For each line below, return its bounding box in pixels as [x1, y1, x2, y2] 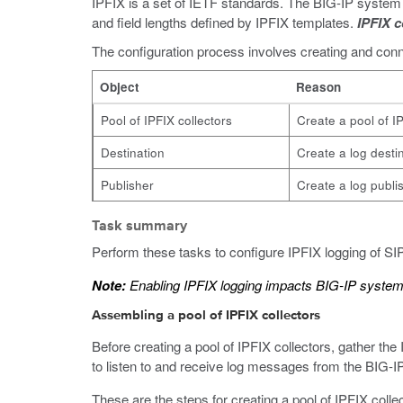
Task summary [92, 219, 187, 234]
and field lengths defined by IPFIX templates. [92, 13, 357, 31]
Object [100, 78, 139, 95]
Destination [101, 144, 165, 161]
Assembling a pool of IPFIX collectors [92, 309, 320, 322]
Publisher [101, 176, 154, 193]
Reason [296, 78, 341, 95]
